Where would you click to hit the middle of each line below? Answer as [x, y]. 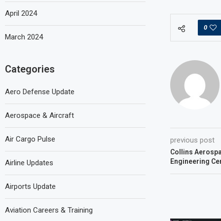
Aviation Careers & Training [49, 210]
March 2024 [24, 37]
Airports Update [30, 186]
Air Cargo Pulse [30, 139]
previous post [192, 140]
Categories [30, 69]
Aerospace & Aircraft [39, 115]
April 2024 [21, 13]
